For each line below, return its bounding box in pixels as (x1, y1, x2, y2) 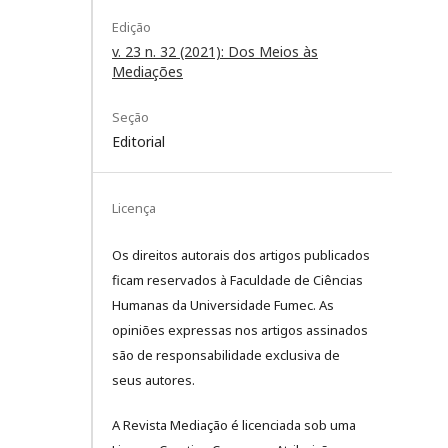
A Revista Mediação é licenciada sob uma (112, 415, 356, 434)
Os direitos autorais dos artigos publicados (112, 245, 370, 264)
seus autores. (112, 370, 195, 389)
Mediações (112, 61, 183, 81)
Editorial (112, 131, 165, 151)
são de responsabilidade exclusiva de (112, 345, 340, 364)
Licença (112, 198, 156, 217)
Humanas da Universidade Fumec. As (112, 295, 334, 314)
